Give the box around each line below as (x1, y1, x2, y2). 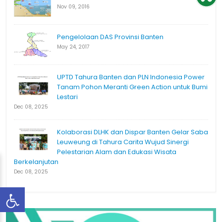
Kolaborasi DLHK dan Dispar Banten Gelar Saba (57, 127, 208, 137)
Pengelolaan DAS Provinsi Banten (57, 32, 164, 42)
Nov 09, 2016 (57, 3, 90, 11)
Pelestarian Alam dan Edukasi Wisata (57, 147, 176, 157)
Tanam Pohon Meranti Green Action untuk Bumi (57, 82, 208, 92)
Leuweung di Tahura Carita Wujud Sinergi (57, 137, 189, 147)
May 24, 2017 (57, 43, 90, 51)
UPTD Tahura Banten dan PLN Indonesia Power (57, 72, 205, 82)
